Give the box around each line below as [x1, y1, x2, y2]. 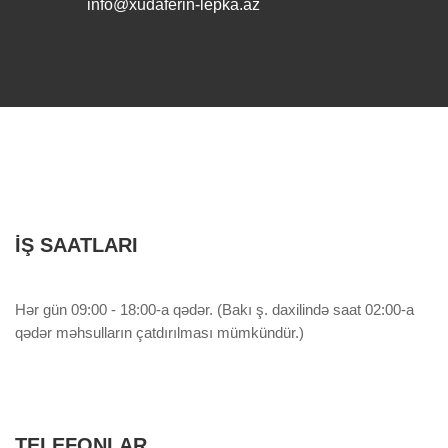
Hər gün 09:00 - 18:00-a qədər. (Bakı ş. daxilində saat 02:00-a [15, 301, 414, 319]
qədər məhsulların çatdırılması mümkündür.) [15, 324, 304, 342]
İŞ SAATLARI [15, 234, 138, 257]
